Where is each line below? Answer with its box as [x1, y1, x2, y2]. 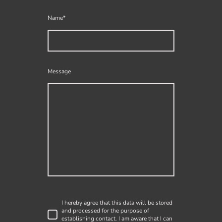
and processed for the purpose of [61, 206, 149, 215]
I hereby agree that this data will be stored [61, 198, 172, 207]
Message [48, 67, 71, 76]
